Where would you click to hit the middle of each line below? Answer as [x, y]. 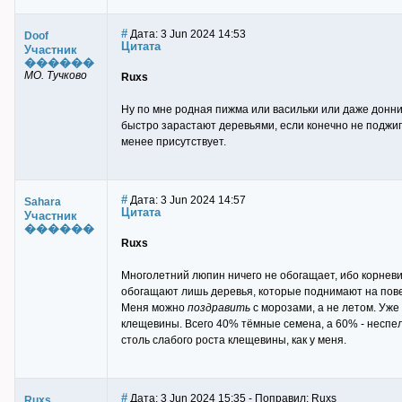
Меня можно [154, 308]
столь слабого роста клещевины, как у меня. [234, 340]
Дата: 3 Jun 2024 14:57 [187, 200]
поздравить [219, 308]
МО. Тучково [56, 75]
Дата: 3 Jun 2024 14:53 [187, 34]
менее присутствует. [174, 142]
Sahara [43, 202]
